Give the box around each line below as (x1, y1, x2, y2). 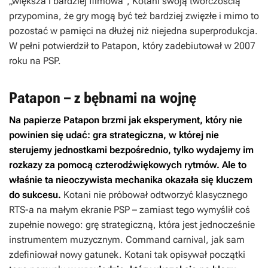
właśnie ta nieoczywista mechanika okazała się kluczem (9, 174, 252, 186)
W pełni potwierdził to (9, 40, 102, 52)
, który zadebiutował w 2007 (137, 40, 255, 52)
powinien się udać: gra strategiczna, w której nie (9, 129, 219, 141)
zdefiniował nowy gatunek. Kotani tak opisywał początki (9, 249, 245, 261)
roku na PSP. (9, 55, 61, 67)
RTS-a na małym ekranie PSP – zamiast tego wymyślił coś (9, 204, 250, 216)
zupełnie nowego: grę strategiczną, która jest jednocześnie (9, 219, 255, 231)
